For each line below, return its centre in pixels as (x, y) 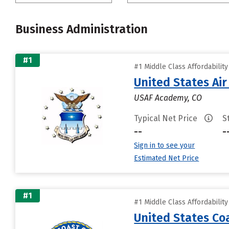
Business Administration (82, 29)
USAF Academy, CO (168, 98)
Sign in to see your (165, 145)
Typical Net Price (167, 118)
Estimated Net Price (167, 158)
